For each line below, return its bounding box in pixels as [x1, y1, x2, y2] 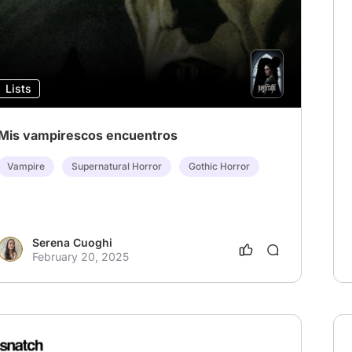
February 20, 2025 [32, 250, 129, 264]
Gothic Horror [189, 160, 250, 173]
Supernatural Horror [71, 160, 162, 173]
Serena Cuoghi [32, 236, 112, 250]
